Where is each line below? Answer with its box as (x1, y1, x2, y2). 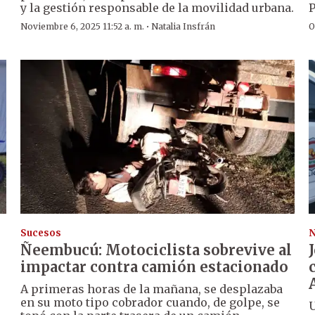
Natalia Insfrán (151, 21, 216, 32)
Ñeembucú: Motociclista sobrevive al (20, 240, 292, 259)
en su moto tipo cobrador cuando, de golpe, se (20, 295, 281, 309)
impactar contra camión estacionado (20, 257, 289, 276)
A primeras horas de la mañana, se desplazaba (20, 281, 283, 296)
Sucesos (20, 226, 62, 239)
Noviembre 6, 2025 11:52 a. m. (20, 21, 145, 32)
